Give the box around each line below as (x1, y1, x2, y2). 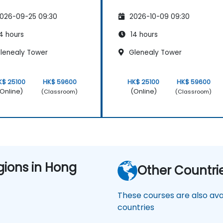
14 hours (128, 30, 158, 40)
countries (117, 202, 154, 214)
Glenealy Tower (127, 48, 182, 58)
